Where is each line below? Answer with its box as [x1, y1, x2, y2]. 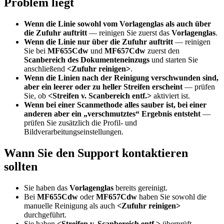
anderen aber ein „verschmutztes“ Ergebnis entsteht [24, 109, 200, 118]
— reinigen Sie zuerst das [87, 28, 171, 37]
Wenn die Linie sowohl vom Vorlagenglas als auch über [24, 19, 211, 28]
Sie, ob [24, 91, 48, 100]
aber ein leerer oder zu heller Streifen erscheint [24, 82, 182, 91]
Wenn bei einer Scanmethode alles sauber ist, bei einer [24, 100, 206, 109]
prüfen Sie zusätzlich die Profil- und [24, 118, 137, 127]
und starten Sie [149, 55, 198, 64]
